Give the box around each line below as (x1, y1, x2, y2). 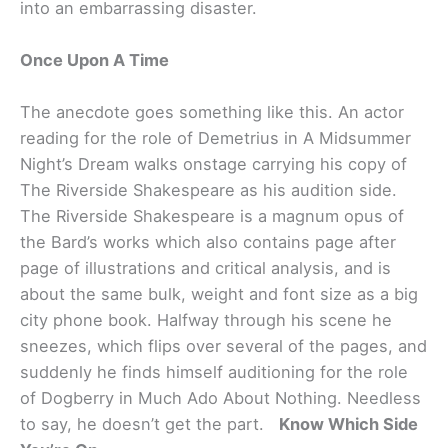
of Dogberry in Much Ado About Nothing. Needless (20, 388, 421, 409)
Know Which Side (279, 414, 418, 435)
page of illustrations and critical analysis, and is (20, 258, 391, 279)
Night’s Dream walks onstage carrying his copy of (20, 154, 407, 175)
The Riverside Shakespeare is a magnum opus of (20, 206, 404, 227)
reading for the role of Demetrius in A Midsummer (20, 128, 411, 149)
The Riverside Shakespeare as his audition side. (20, 180, 397, 201)
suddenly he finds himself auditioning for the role (20, 362, 408, 383)
